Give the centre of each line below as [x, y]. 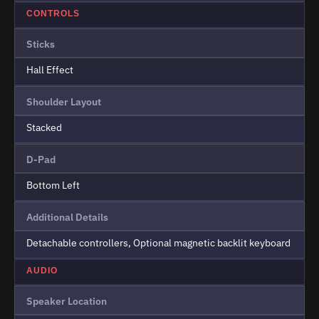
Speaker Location [67, 302]
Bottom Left [53, 185]
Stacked [44, 128]
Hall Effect [50, 70]
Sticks [41, 45]
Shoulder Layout [64, 102]
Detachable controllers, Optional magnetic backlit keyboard [158, 243]
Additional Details [67, 218]
